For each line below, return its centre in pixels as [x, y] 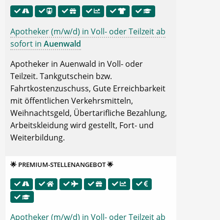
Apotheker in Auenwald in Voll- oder [77, 64]
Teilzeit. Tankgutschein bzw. [61, 76]
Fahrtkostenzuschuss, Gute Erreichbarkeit [88, 88]
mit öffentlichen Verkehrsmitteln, [72, 100]
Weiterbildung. [38, 137]
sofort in [27, 43]
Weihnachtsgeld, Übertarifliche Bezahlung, [89, 113]
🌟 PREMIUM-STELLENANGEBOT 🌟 [62, 165]
